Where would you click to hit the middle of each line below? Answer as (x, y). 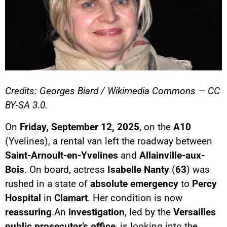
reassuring (28, 212)
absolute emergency (134, 183)
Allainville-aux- (172, 155)
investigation (97, 212)
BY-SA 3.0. (26, 105)
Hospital (23, 198)
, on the (156, 127)
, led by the (149, 212)
